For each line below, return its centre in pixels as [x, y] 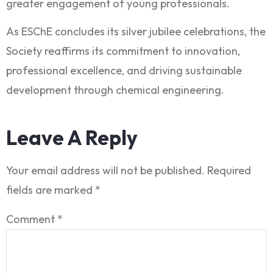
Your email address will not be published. [105, 170]
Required [229, 170]
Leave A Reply [72, 137]
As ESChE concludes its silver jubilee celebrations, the [136, 32]
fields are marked [51, 190]
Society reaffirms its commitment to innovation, [123, 51]
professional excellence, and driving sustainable [124, 71]
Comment [32, 219]
